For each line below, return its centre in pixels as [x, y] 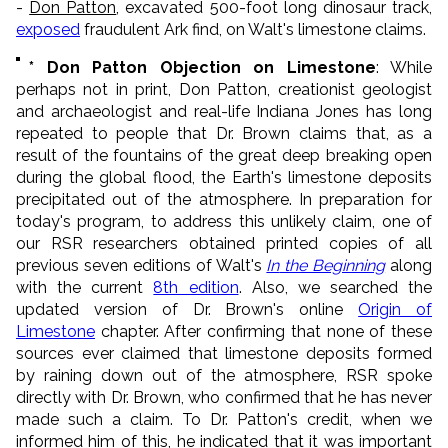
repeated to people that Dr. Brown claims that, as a [224, 133]
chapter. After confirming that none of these [263, 331]
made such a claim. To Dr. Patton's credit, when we [224, 419]
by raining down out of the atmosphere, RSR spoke [224, 375]
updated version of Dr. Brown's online [187, 309]
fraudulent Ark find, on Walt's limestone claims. [253, 29]
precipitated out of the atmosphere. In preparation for [224, 199]
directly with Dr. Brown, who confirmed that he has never [224, 397]
